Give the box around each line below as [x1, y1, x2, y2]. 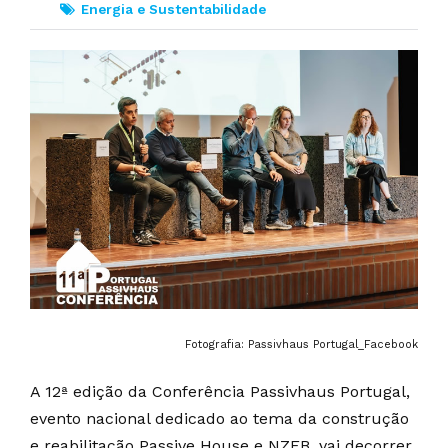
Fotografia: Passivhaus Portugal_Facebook [185, 337, 418, 351]
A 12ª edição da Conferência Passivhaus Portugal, [30, 381, 410, 401]
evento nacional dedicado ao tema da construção [30, 408, 409, 428]
